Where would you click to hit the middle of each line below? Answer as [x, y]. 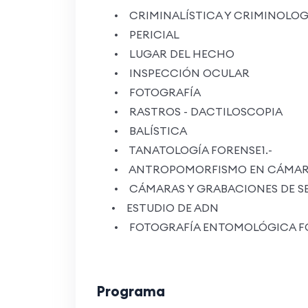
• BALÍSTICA [145, 130]
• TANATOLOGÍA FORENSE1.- [187, 150]
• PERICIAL [141, 34]
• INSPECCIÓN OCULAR [176, 73]
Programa [130, 291]
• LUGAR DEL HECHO [168, 53]
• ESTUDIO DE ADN [161, 207]
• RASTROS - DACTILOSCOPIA [192, 111]
